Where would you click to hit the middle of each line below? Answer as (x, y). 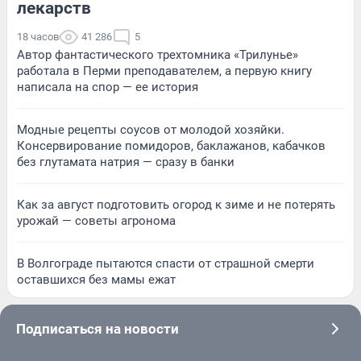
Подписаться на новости (98, 329)
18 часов (38, 37)
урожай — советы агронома (96, 221)
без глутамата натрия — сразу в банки (126, 162)
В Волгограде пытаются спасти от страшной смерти (166, 264)
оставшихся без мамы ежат (96, 280)
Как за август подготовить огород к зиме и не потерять (176, 205)
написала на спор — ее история (108, 87)
